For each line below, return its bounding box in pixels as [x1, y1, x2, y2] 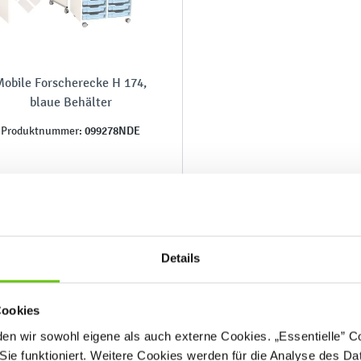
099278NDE [82, 122, 141, 138]
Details [160, 251, 201, 265]
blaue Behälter [29, 93, 112, 110]
